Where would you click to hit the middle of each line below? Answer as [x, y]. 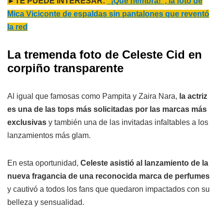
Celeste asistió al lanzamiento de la [144, 163]
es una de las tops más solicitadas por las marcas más [107, 109]
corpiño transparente [65, 68]
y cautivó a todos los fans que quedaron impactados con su [108, 189]
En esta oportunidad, [44, 163]
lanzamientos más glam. [49, 136]
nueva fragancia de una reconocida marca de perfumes [108, 176]
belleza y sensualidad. [46, 202]
